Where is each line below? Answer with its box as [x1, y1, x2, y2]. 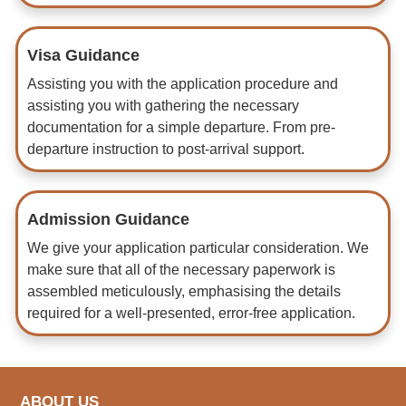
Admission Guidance [27, 210, 190, 229]
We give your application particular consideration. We [27, 240, 370, 256]
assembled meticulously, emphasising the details [27, 284, 342, 300]
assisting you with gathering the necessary [27, 98, 300, 114]
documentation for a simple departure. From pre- [27, 120, 336, 136]
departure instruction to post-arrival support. [27, 141, 305, 158]
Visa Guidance [27, 46, 140, 65]
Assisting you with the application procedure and [27, 76, 339, 92]
